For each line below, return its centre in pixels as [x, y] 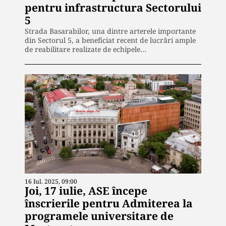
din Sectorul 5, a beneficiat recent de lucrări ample [110, 40]
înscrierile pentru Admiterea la [109, 203]
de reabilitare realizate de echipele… [86, 49]
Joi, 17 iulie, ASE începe [86, 190]
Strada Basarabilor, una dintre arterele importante [110, 31]
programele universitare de [99, 216]
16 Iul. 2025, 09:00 [51, 181]
